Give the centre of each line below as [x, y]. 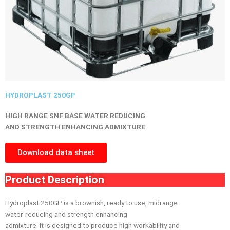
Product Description [55, 180]
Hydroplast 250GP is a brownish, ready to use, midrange [91, 203]
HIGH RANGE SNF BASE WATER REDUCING [75, 116]
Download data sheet [56, 153]
